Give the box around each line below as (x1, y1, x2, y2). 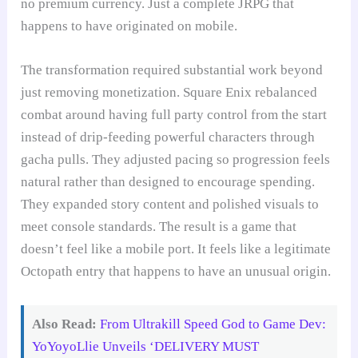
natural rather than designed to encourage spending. (21, 174, 316, 190)
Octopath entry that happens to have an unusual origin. (21, 264, 332, 280)
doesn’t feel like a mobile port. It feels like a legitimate (21, 241, 332, 257)
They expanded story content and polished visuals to (21, 197, 320, 213)
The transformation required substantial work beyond (21, 62, 324, 78)
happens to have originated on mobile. (21, 18, 238, 34)
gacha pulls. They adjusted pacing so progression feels (21, 152, 331, 168)
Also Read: (32, 316, 97, 332)
